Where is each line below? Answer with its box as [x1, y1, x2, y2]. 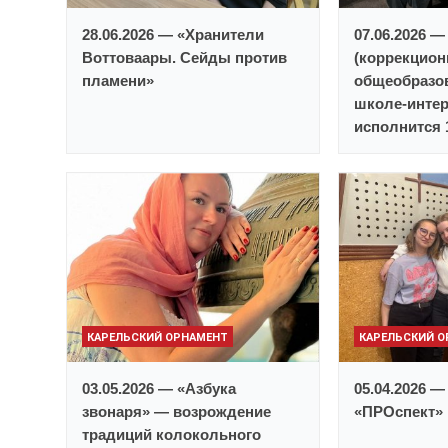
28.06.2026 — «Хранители [82, 26, 264, 44]
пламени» [82, 72, 154, 90]
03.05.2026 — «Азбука [82, 380, 236, 398]
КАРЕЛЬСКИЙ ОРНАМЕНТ [87, 331, 228, 345]
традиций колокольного [82, 426, 261, 444]
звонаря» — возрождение [82, 403, 271, 421]
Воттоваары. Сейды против [82, 49, 287, 67]
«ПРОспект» [354, 403, 444, 421]
